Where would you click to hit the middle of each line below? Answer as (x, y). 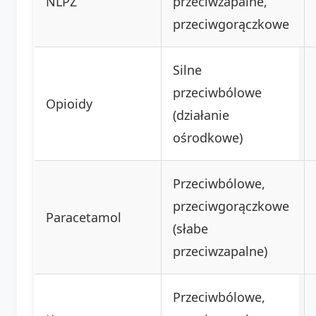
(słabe (190, 228)
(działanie (201, 115)
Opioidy (69, 103)
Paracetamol (84, 217)
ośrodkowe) (208, 137)
